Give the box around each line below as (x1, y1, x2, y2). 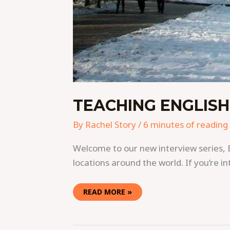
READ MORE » (83, 186, 132, 197)
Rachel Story (85, 118, 138, 130)
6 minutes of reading (143, 118, 228, 130)
